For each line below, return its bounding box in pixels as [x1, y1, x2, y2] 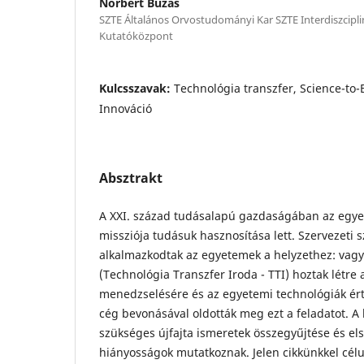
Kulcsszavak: [99, 80, 174, 96]
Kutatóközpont [99, 28, 173, 43]
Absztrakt [99, 168, 162, 187]
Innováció [99, 100, 152, 116]
